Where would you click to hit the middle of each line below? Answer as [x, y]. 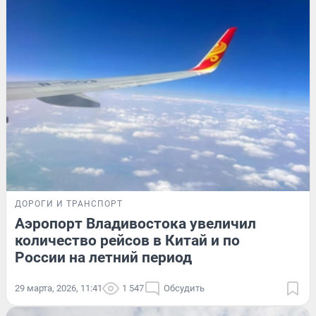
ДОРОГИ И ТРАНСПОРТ [69, 203]
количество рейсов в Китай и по [127, 240]
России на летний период [103, 257]
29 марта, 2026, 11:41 [59, 288]
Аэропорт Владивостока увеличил [135, 223]
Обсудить [184, 288]
